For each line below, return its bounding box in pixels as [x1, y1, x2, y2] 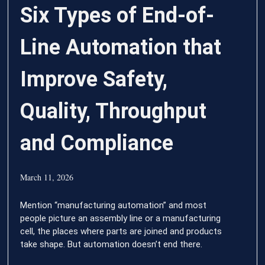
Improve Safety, [20, 66, 168, 92]
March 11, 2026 [20, 171, 74, 183]
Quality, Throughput [20, 98, 207, 124]
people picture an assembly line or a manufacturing [20, 212, 221, 224]
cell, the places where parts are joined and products [20, 225, 222, 237]
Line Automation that [20, 34, 222, 60]
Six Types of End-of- [20, 2, 215, 28]
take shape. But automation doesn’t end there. [20, 238, 203, 250]
